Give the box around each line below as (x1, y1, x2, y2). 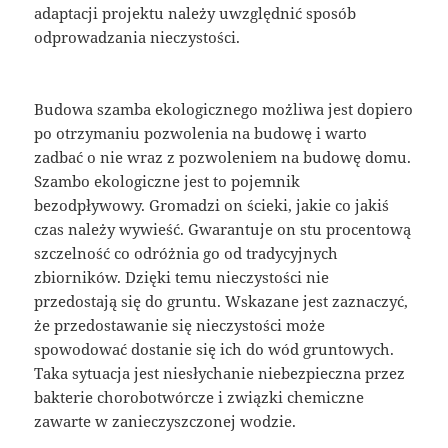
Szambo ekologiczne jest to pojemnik (34, 170, 301, 191)
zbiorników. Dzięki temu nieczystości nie (34, 266, 330, 287)
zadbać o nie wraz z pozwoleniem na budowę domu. (34, 146, 412, 167)
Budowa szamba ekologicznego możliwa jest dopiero (34, 98, 414, 119)
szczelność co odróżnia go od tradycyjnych (34, 242, 339, 263)
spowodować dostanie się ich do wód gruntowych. (34, 338, 395, 359)
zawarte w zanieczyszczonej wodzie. (34, 410, 297, 431)
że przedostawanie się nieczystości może (34, 314, 326, 335)
